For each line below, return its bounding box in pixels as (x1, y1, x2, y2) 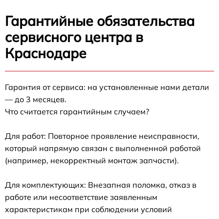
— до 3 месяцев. (5, 94, 66, 105)
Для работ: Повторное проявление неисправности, (5, 131, 199, 141)
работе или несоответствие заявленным (5, 192, 157, 202)
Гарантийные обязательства (5, 12, 195, 30)
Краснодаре (5, 44, 87, 62)
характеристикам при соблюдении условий (5, 204, 172, 215)
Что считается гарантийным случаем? (5, 107, 149, 117)
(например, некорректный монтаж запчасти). (5, 155, 179, 166)
